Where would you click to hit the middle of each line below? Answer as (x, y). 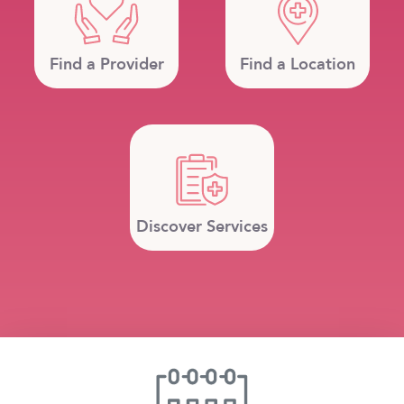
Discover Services (202, 227)
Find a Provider (106, 65)
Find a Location (297, 65)
